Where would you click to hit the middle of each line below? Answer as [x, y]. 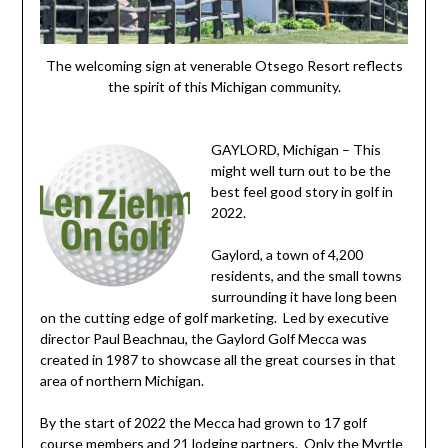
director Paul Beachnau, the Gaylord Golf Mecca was [203, 338]
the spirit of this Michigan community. [224, 86]
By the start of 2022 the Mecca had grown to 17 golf [203, 422]
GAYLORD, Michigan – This [295, 149]
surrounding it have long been [303, 296]
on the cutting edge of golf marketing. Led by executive [214, 317]
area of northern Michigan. [121, 380]
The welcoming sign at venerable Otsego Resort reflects [224, 65]
